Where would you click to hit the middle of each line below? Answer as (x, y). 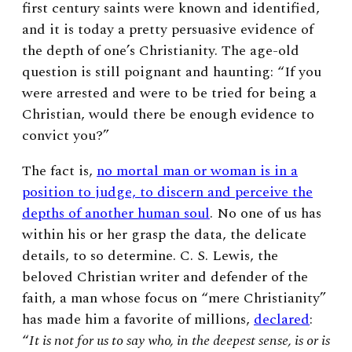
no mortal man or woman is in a (197, 171)
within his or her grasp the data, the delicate (164, 235)
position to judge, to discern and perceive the (167, 192)
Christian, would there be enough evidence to (168, 115)
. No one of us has (266, 214)
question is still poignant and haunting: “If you (172, 72)
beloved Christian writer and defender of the (165, 277)
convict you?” (66, 136)
